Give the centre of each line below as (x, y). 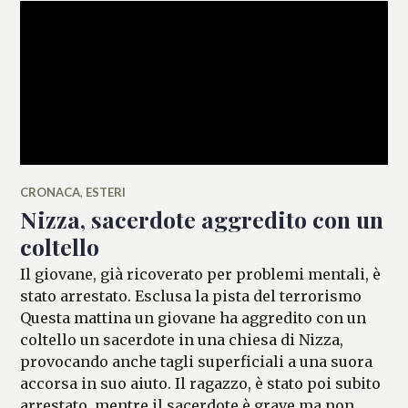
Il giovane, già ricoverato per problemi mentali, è (201, 274)
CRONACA (51, 192)
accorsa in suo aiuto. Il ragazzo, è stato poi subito (201, 383)
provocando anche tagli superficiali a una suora (197, 361)
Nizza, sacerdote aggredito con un (202, 219)
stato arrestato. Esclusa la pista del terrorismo (191, 296)
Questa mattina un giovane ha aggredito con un (194, 317)
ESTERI (106, 192)
